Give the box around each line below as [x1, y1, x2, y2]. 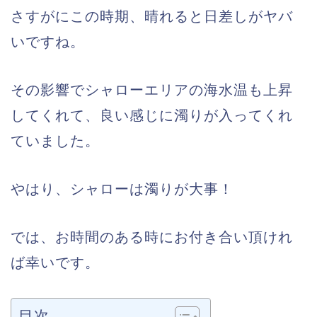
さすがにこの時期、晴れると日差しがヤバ [11, 8, 293, 24]
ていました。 [11, 133, 100, 149]
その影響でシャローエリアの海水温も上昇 [11, 82, 293, 98]
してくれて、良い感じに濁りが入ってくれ [11, 108, 293, 123]
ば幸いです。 [11, 255, 100, 270]
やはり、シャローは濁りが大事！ [11, 181, 234, 197]
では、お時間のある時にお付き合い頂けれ [11, 229, 293, 245]
